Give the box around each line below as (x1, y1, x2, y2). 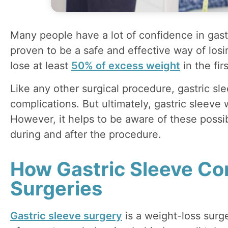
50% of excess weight (71, 60, 180, 72)
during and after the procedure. (10, 128, 161, 140)
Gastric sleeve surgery (10, 210, 122, 222)
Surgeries (10, 177, 102, 201)
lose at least (10, 60, 71, 72)
